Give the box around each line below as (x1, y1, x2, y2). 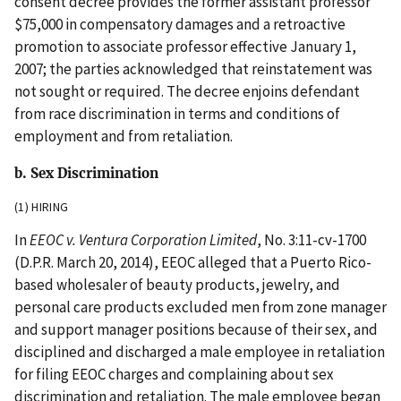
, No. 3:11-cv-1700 (257, 230, 366, 251)
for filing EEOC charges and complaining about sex (14, 364, 334, 385)
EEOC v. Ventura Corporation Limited (30, 230, 257, 251)
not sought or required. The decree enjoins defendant (14, 81, 360, 101)
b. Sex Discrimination (14, 166, 158, 183)
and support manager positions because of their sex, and (14, 320, 378, 340)
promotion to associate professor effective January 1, (14, 36, 356, 56)
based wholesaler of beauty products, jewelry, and (14, 275, 340, 295)
